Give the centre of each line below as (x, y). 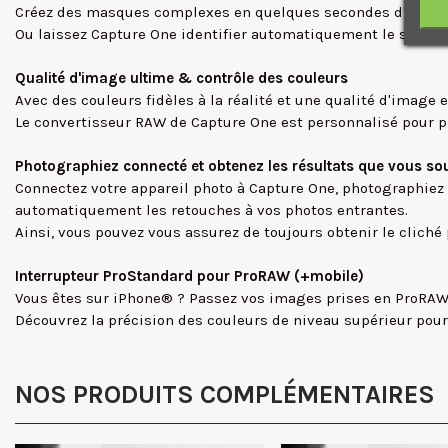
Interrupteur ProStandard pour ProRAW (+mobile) (189, 276)
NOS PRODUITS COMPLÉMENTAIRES (225, 394)
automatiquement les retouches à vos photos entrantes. (211, 210)
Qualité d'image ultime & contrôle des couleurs (181, 78)
